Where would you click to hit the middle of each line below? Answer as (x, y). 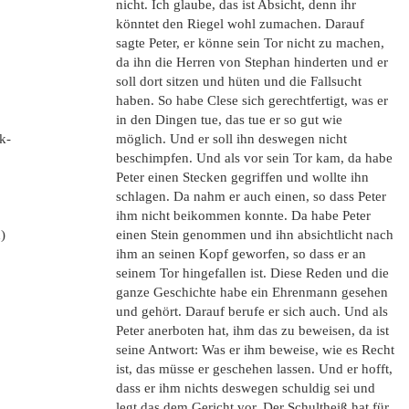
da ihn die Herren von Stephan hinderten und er (252, 62)
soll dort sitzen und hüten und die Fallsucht (239, 81)
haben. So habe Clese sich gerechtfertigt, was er (252, 100)
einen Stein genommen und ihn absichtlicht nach (255, 235)
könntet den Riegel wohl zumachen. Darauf (240, 24)
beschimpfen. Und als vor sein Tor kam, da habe (254, 158)
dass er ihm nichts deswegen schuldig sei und (246, 388)
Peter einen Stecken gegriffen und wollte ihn (242, 177)
